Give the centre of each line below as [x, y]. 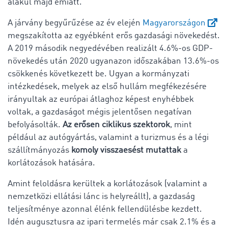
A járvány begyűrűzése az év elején [75, 23]
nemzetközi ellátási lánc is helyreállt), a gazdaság [101, 196]
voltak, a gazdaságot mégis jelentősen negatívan [100, 112]
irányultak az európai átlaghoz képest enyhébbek [101, 99]
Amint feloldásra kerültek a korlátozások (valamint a [107, 184]
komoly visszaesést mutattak [126, 150]
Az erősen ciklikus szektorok [116, 125]
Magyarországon [174, 23]
